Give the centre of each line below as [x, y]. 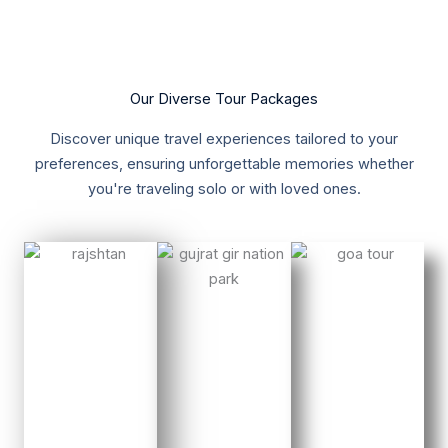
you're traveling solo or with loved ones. [224, 188]
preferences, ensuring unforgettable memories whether [224, 163]
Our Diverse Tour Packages [224, 98]
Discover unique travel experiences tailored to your [224, 138]
